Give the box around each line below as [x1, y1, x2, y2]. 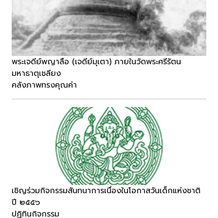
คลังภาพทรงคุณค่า [12, 79, 77, 91]
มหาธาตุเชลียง [12, 68, 61, 80]
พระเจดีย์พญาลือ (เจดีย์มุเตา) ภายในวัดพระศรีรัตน [12, 56, 181, 68]
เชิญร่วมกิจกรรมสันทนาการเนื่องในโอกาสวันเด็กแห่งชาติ [12, 185, 200, 197]
